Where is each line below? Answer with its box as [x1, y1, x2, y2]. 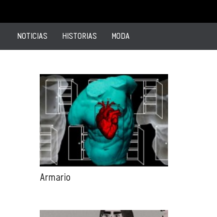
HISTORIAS [62, 31, 97, 41]
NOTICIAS [17, 31, 47, 41]
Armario [40, 171, 71, 183]
